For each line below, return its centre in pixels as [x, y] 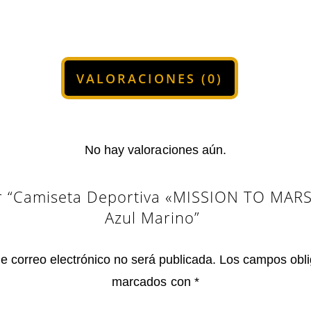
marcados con [153, 281]
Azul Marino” [153, 217]
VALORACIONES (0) [149, 78]
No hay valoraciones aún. [155, 150]
